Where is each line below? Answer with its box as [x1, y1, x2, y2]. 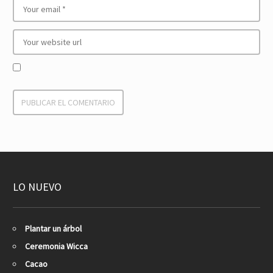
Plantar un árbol [25, 223, 82, 234]
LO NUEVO [13, 180, 62, 194]
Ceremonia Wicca [25, 241, 88, 252]
